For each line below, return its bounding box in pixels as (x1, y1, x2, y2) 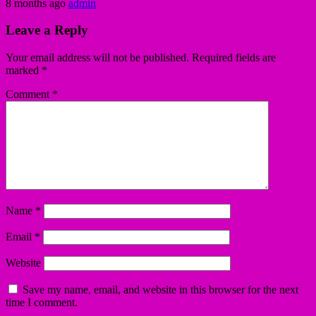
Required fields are (192, 51, 276, 64)
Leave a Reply (6, 23, 88, 38)
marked (6, 64, 42, 77)
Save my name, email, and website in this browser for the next (23, 284, 298, 296)
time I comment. (6, 296, 78, 309)
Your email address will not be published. (6, 51, 189, 64)
